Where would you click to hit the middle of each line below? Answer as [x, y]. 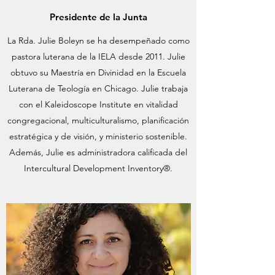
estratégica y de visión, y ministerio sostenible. [98, 136]
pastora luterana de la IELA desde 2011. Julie [98, 56]
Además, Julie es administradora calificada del [98, 152]
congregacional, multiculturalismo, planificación [98, 120]
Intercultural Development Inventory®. [98, 168]
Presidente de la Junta [98, 17]
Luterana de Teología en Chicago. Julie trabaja [98, 88]
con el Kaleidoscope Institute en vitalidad [98, 104]
